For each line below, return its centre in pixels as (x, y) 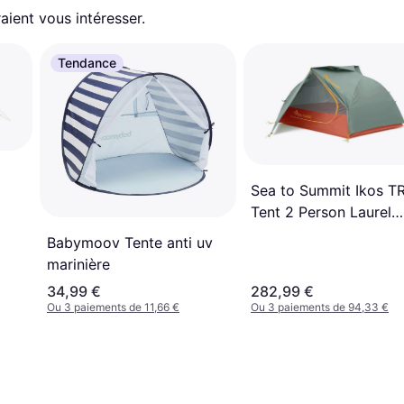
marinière (78, 265)
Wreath (275, 233)
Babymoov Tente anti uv (130, 243)
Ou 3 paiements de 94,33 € (320, 308)
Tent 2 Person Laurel (321, 211)
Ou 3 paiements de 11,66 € (113, 308)
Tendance (87, 63)
